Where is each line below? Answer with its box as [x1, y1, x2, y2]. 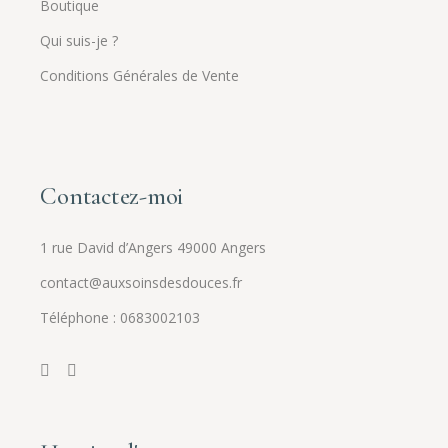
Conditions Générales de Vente [40, 65, 240, 85]
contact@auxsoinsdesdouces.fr [40, 272, 243, 292]
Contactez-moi [40, 180, 184, 211]
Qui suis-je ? [40, 30, 119, 50]
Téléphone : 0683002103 [40, 307, 201, 327]
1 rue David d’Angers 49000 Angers [40, 237, 267, 257]
